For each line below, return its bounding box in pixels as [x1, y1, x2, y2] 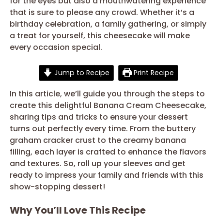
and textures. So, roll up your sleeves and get [10, 157, 186, 169]
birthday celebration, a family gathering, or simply [10, 18, 206, 30]
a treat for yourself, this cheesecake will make [10, 30, 190, 41]
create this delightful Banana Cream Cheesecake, [10, 99, 206, 111]
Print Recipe [131, 67, 174, 77]
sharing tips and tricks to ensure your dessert [10, 111, 188, 123]
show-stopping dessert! [10, 181, 105, 192]
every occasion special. [10, 41, 102, 53]
